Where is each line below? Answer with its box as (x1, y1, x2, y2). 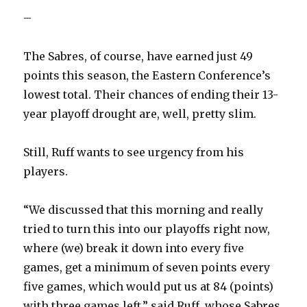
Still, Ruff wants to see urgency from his (23, 145, 245, 160)
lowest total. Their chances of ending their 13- (23, 88, 279, 102)
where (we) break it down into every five (23, 241, 245, 256)
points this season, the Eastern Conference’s (23, 69, 271, 83)
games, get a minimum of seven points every (23, 260, 271, 275)
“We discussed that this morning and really (23, 203, 264, 217)
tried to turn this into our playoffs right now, (23, 222, 271, 236)
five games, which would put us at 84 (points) (23, 280, 274, 294)
